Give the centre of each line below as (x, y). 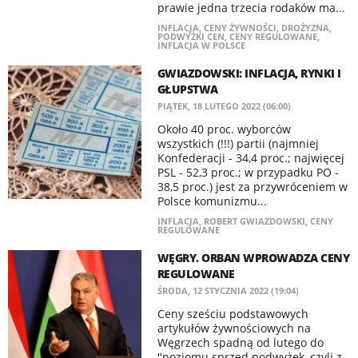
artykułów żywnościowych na (234, 328)
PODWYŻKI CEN (191, 36)
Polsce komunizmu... (212, 201)
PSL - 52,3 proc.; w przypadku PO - (248, 172)
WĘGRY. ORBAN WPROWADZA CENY (253, 258)
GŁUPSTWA (187, 89)
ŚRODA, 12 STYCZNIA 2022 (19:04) (228, 290)
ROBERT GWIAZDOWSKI (254, 221)
